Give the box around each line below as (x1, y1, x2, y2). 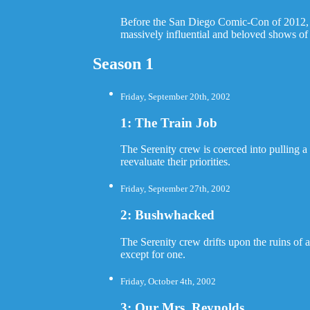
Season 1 (93, 54, 154, 73)
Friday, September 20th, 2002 (120, 91, 231, 102)
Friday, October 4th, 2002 (120, 276, 217, 287)
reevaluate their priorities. (120, 156, 231, 168)
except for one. (120, 248, 186, 261)
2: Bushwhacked (120, 208, 215, 223)
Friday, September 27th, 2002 (120, 183, 231, 194)
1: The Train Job (120, 115, 218, 130)
